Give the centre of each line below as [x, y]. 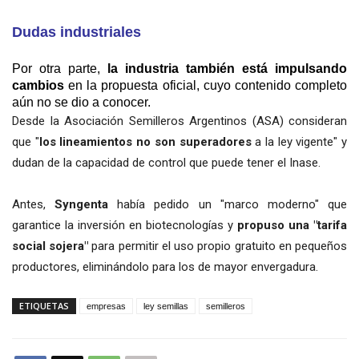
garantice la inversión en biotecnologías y [125, 225]
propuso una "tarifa [292, 225]
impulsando [311, 68]
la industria [143, 68]
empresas [106, 306]
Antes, [29, 204]
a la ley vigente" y [299, 141]
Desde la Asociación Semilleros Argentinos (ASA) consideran [179, 121]
